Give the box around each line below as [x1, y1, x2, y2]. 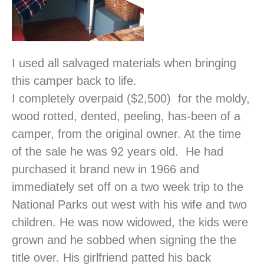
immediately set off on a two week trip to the [12, 180, 243, 194]
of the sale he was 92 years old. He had [12, 145, 223, 159]
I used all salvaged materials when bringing [12, 57, 236, 70]
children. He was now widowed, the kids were [12, 216, 248, 229]
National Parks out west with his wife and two [12, 198, 247, 212]
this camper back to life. [12, 74, 137, 88]
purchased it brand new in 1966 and [12, 163, 199, 176]
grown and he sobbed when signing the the [12, 233, 236, 247]
